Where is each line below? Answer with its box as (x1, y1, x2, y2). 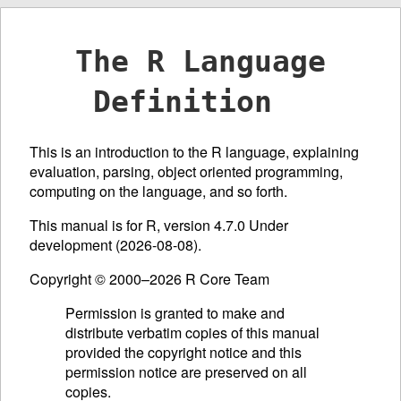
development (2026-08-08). (30, 234, 201, 255)
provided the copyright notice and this (65, 341, 302, 363)
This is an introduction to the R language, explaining (30, 141, 359, 162)
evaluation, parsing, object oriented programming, (30, 160, 343, 182)
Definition (93, 84, 272, 119)
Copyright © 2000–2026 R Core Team (30, 268, 269, 289)
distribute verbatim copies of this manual (65, 321, 320, 343)
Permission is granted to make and (65, 302, 285, 323)
